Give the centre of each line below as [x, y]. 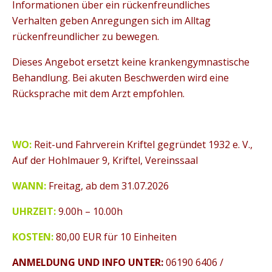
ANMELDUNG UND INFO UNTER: [88, 262]
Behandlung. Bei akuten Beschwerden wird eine [121, 78]
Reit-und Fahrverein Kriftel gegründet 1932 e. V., [143, 144]
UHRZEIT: [34, 211]
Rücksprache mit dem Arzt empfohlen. [98, 93]
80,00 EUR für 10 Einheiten [116, 237]
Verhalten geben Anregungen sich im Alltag [111, 21]
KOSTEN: [34, 237]
